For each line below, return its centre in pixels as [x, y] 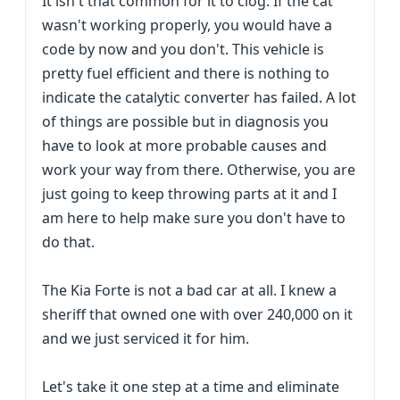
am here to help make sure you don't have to [194, 218]
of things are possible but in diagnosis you [185, 121]
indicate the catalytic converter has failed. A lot [199, 97]
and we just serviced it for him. [146, 338]
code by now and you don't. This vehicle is [183, 49]
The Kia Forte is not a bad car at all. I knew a [189, 290]
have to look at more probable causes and [184, 146]
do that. [68, 242]
